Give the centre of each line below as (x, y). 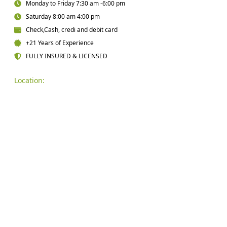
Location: (29, 81)
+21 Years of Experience (60, 43)
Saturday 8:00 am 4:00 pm (63, 17)
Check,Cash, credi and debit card (71, 30)
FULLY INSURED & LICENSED (66, 56)
